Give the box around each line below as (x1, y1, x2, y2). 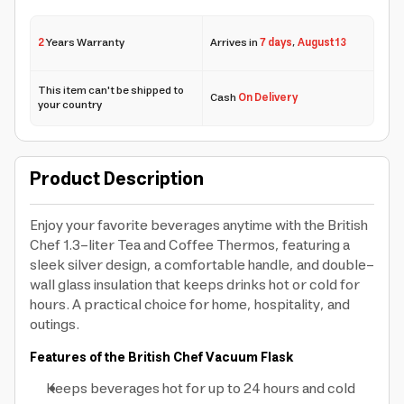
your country (38, 96, 102, 115)
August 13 (298, 33, 346, 52)
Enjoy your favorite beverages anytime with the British (30, 213, 368, 238)
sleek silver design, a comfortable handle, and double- (30, 252, 374, 278)
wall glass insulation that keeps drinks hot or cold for (30, 272, 360, 298)
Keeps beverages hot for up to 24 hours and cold (46, 376, 355, 401)
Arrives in (210, 33, 260, 52)
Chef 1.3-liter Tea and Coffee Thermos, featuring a (30, 233, 350, 258)
